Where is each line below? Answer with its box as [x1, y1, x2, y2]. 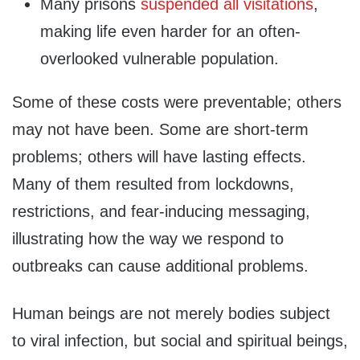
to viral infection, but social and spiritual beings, [12, 331, 348, 350]
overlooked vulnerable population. [40, 49, 279, 67]
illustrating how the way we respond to [12, 229, 284, 247]
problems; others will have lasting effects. [12, 147, 306, 166]
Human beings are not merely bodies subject [12, 304, 330, 322]
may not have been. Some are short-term [12, 120, 309, 138]
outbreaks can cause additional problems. [12, 256, 309, 275]
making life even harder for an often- [40, 22, 301, 40]
